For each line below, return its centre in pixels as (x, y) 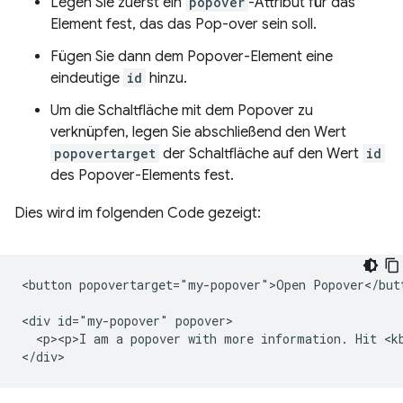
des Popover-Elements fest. (142, 175)
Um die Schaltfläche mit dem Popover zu (182, 111)
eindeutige (87, 78)
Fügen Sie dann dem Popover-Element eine (192, 57)
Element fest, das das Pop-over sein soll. (184, 24)
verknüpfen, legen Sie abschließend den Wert (198, 132)
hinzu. (166, 78)
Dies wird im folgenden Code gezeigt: (138, 213)
